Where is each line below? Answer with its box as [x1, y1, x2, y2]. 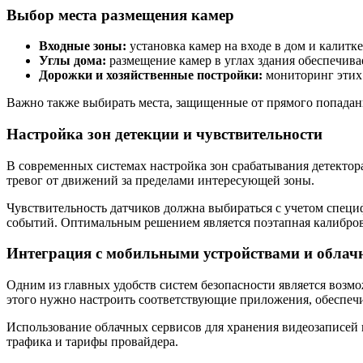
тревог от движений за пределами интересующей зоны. [6, 173, 314, 187]
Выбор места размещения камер [6, 6, 234, 23]
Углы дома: [39, 53, 106, 68]
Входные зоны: [39, 39, 126, 53]
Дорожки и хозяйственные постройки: [39, 68, 263, 83]
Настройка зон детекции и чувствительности [6, 125, 322, 143]
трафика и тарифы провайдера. [6, 335, 178, 349]
